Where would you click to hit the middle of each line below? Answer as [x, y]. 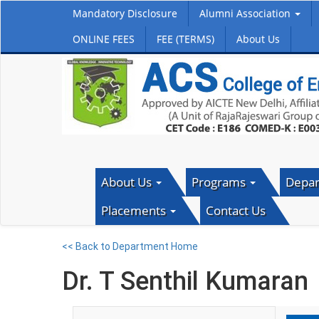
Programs [220, 182]
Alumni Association [246, 13]
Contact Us [235, 210]
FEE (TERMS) [185, 39]
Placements [135, 210]
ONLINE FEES [104, 39]
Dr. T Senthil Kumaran [185, 281]
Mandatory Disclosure [125, 13]
